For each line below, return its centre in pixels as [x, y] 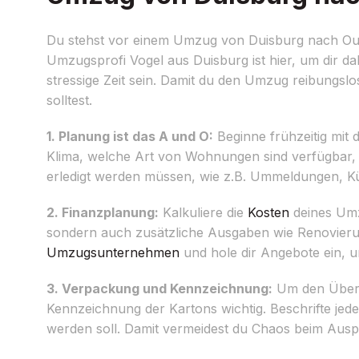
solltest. [69, 100]
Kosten [268, 212]
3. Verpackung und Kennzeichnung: [159, 288]
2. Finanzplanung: [103, 212]
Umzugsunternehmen [113, 252]
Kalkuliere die [203, 212]
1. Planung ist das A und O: [130, 136]
